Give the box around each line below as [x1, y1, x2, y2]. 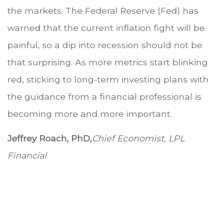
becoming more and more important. [7, 108, 172, 119]
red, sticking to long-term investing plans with [7, 74, 209, 84]
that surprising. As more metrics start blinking [7, 56, 208, 67]
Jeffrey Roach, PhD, [7, 133, 92, 143]
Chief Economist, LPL [92, 133, 185, 143]
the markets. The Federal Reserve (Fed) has [7, 5, 198, 16]
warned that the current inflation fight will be [7, 22, 205, 33]
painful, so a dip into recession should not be [7, 39, 202, 50]
